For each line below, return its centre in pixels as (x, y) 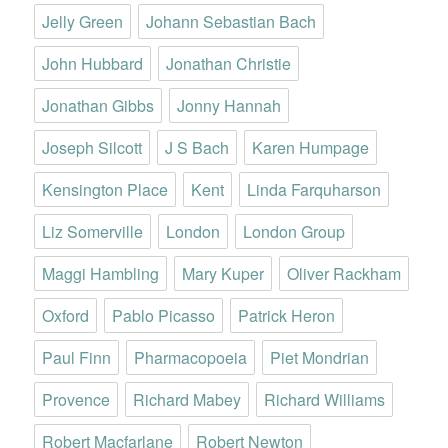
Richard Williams (325, 400)
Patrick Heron (287, 316)
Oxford (66, 316)
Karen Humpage (311, 148)
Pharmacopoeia (191, 358)
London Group (294, 232)
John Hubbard (93, 64)
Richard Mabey (187, 400)
